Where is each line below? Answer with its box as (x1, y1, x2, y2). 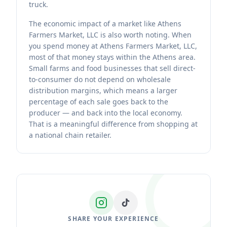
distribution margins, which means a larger (29, 86, 177, 95)
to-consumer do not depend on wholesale (29, 74, 171, 84)
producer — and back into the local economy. (29, 108, 182, 118)
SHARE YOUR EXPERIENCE (68, 214, 159, 223)
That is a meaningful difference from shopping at (29, 119, 198, 129)
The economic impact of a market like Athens (29, 19, 181, 28)
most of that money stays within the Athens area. (29, 52, 196, 62)
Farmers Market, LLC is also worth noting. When (29, 30, 192, 40)
